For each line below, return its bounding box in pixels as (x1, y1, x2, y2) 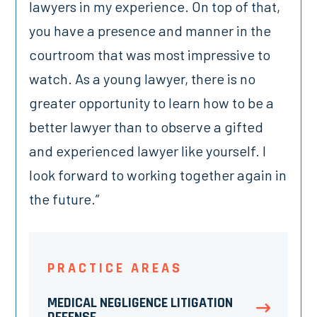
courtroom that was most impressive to (29, 46, 271, 63)
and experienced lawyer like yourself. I (29, 142, 267, 159)
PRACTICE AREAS (47, 258, 183, 277)
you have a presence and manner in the (29, 22, 272, 39)
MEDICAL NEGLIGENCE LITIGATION (47, 294, 233, 313)
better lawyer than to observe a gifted (29, 118, 264, 135)
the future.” (29, 190, 100, 207)
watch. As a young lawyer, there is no (29, 70, 256, 87)
